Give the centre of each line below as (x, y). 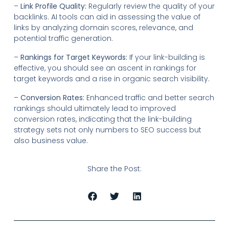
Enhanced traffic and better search (149, 97)
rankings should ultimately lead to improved (95, 108)
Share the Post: (114, 169)
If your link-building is (166, 57)
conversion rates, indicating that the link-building (102, 119)
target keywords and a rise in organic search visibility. (111, 78)
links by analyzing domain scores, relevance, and (103, 27)
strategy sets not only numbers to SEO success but (107, 130)
